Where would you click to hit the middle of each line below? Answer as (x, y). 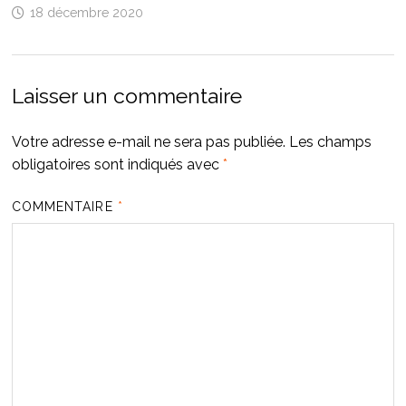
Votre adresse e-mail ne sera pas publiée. (148, 141)
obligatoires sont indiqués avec (117, 164)
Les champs (330, 141)
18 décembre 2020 (86, 12)
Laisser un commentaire (126, 95)
